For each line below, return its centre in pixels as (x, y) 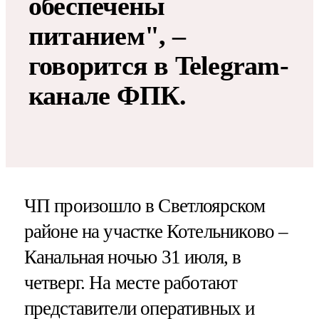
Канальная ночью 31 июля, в (132, 257)
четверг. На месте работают (131, 282)
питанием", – (107, 36)
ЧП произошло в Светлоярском (145, 205)
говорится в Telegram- (158, 66)
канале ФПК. (108, 96)
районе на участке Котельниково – (156, 231)
